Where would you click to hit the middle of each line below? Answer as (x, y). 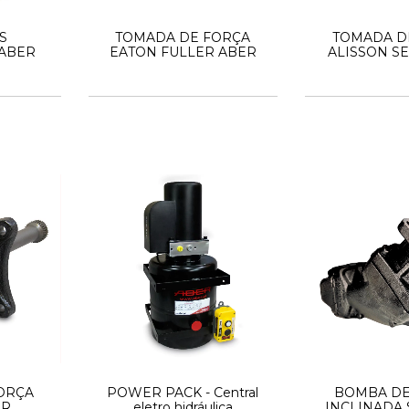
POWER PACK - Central (183, 393)
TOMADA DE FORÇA (183, 37)
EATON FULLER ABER (183, 52)
